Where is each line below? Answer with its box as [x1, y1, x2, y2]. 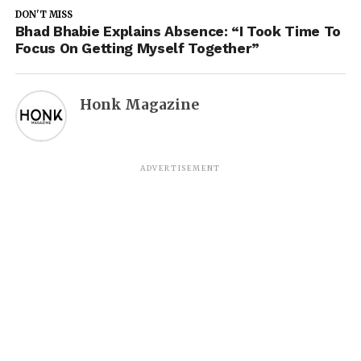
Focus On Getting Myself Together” [15, 39, 260, 56]
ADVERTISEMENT [139, 163, 222, 172]
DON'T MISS [15, 8, 73, 20]
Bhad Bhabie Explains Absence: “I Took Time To [15, 23, 341, 39]
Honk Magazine [79, 95, 199, 114]
